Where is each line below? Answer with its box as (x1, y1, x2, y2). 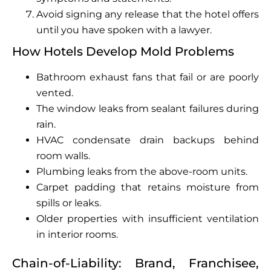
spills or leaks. (36, 197, 101, 209)
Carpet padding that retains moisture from (36, 181, 259, 193)
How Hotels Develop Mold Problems (12, 44, 234, 59)
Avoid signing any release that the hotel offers (36, 8, 259, 20)
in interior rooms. (36, 228, 118, 240)
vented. (36, 87, 73, 99)
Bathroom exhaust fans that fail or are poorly (36, 71, 259, 83)
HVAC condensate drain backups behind (36, 134, 259, 146)
